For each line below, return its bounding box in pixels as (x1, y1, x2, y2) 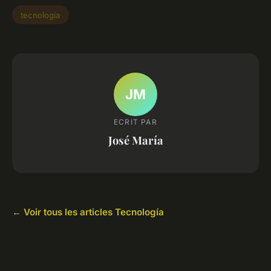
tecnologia (21, 10, 60, 20)
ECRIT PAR (114, 117, 157, 127)
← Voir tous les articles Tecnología (12, 206, 164, 218)
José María (108, 132, 163, 148)
